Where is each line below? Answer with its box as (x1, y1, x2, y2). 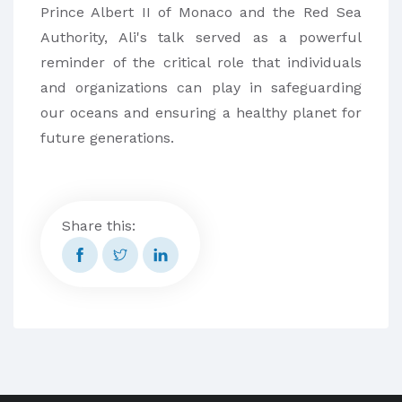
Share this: (62, 216, 135, 234)
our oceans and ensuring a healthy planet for (40, 103, 362, 121)
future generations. (40, 128, 174, 146)
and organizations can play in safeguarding (40, 78, 362, 96)
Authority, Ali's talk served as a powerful (40, 28, 362, 46)
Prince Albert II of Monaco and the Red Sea (40, 3, 362, 21)
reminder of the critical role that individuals (40, 53, 362, 71)
